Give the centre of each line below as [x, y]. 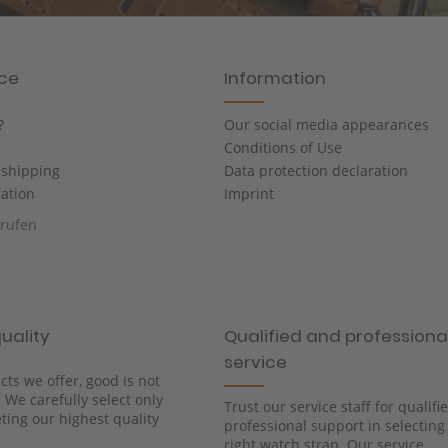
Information [275, 78]
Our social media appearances [326, 125]
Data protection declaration [316, 171]
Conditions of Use [283, 148]
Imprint [249, 194]
